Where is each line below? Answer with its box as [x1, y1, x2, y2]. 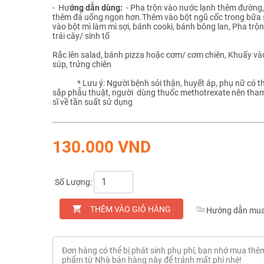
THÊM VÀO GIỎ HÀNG [90, 204, 171, 214]
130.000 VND [52, 137, 151, 157]
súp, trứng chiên [52, 59, 111, 69]
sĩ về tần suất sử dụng [52, 97, 134, 107]
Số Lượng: [55, 177, 92, 187]
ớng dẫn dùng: [70, 2, 124, 12]
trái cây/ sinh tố [52, 31, 110, 41]
